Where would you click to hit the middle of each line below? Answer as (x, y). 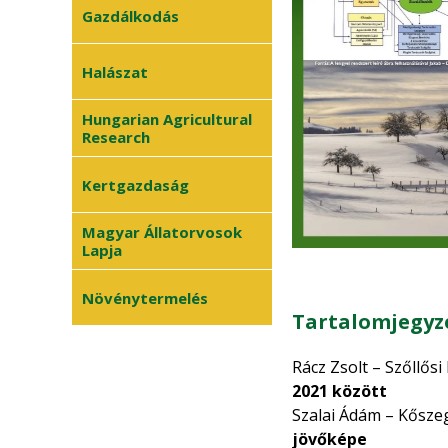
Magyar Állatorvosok (162, 232)
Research (116, 137)
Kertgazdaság (135, 184)
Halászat (115, 71)
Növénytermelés (145, 297)
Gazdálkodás (130, 15)
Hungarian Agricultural (167, 119)
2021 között (339, 390)
